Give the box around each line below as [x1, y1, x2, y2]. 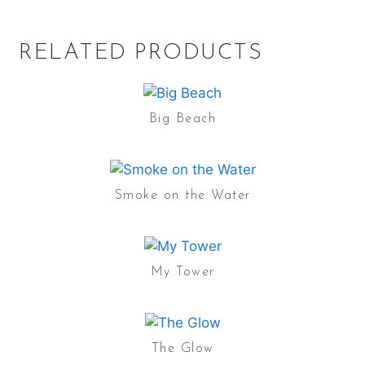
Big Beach [148, 112, 217, 125]
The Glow [151, 341, 214, 355]
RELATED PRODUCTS [19, 42, 263, 64]
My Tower [150, 265, 215, 279]
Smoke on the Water [114, 188, 251, 202]
